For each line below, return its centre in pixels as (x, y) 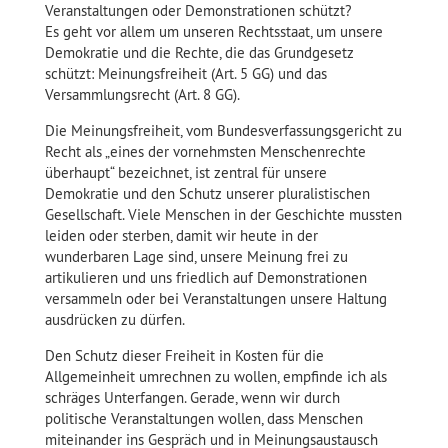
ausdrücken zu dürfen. (114, 320)
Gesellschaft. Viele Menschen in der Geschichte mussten (223, 215)
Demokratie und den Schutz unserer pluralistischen (207, 194)
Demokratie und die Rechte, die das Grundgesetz (199, 52)
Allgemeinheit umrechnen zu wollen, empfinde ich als (215, 377)
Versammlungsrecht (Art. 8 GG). (142, 94)
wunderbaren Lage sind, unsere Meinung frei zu (196, 257)
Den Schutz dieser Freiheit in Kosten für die (184, 356)
